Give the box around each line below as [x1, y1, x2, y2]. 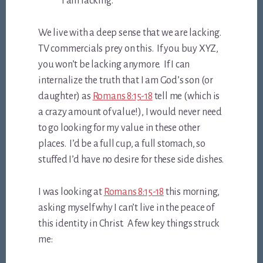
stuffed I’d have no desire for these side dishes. [38, 154, 224, 165]
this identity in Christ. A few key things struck [38, 218, 220, 229]
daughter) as [38, 90, 93, 102]
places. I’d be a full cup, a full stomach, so [38, 138, 205, 149]
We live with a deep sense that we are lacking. [38, 27, 223, 38]
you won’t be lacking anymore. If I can [38, 59, 190, 70]
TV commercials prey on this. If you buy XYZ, [38, 43, 219, 54]
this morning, [163, 186, 220, 197]
